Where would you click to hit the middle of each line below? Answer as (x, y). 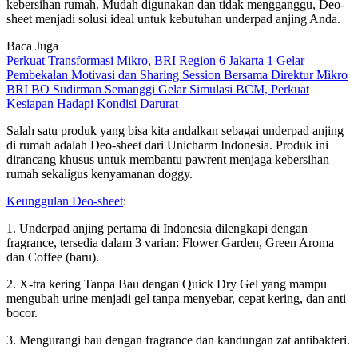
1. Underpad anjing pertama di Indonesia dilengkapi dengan (157, 228)
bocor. (22, 312)
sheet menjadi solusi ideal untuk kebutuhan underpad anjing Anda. (173, 18)
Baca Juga (32, 46)
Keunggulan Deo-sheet (65, 201)
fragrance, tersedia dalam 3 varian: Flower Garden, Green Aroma (170, 242)
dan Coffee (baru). (53, 257)
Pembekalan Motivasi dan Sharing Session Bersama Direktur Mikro (177, 74)
